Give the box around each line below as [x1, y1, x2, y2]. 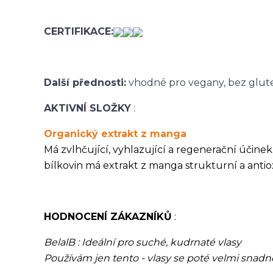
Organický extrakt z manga [44, 128, 186, 140]
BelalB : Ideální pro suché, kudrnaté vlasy [44, 236, 241, 248]
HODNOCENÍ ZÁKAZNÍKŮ [44, 211, 172, 222]
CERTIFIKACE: [44, 26, 113, 37]
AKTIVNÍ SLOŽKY [44, 102, 131, 114]
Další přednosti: [44, 77, 126, 88]
